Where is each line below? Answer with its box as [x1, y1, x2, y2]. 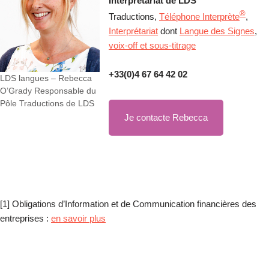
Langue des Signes [180, 25, 255, 36]
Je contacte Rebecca [124, 112, 208, 122]
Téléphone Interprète [159, 11, 240, 22]
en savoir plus [51, 213, 106, 223]
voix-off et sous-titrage [109, 40, 196, 50]
